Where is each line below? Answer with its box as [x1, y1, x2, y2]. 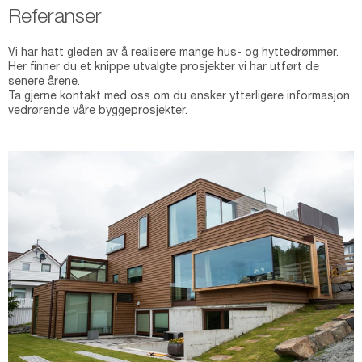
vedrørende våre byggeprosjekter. [8, 106, 187, 117]
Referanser [8, 8, 102, 28]
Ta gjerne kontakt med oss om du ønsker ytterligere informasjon [8, 91, 350, 103]
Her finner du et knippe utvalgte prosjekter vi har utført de [8, 62, 319, 74]
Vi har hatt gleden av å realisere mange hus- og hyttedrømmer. [8, 48, 339, 59]
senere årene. [8, 77, 80, 88]
